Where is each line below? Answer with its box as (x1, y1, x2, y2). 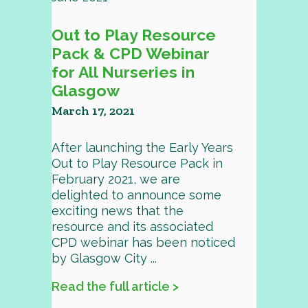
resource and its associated (51, 219, 213, 234)
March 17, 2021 (51, 103, 135, 118)
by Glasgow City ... (51, 251, 157, 265)
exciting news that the (51, 203, 184, 218)
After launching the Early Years (51, 140, 233, 155)
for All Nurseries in (51, 63, 195, 81)
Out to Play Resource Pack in (51, 156, 223, 170)
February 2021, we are (51, 172, 180, 186)
